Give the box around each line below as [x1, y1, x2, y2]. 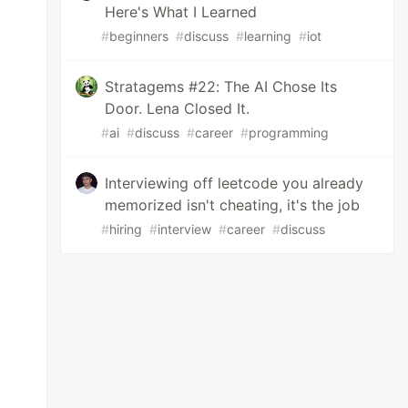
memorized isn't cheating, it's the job [105, 196, 361, 214]
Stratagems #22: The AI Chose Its [105, 77, 338, 96]
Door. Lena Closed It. [105, 99, 250, 117]
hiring [109, 221, 143, 237]
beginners [109, 28, 169, 44]
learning [244, 28, 292, 44]
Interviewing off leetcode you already [105, 174, 364, 192]
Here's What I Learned [105, 3, 258, 21]
